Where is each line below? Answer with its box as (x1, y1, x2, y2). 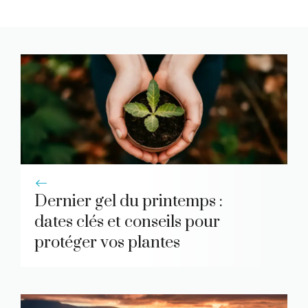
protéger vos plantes (34, 232, 180, 254)
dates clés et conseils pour (34, 212, 220, 233)
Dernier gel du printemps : (34, 191, 223, 212)
